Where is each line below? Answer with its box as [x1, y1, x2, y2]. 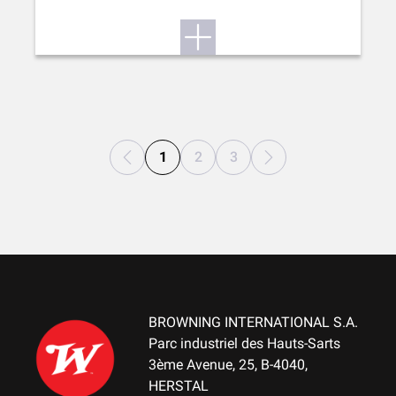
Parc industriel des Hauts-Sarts [148, 335, 340, 352]
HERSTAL [148, 377, 209, 394]
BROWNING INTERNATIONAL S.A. [148, 314, 358, 331]
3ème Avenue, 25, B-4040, [148, 356, 308, 373]
